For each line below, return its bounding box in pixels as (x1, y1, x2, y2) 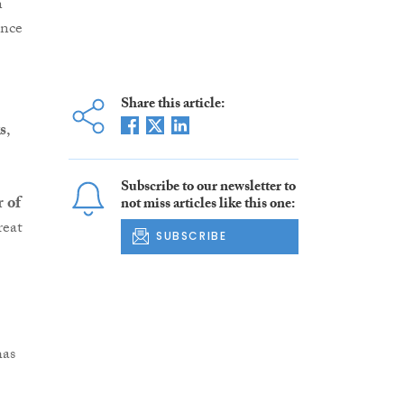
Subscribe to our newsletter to (120, 176, 296, 201)
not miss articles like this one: (120, 193, 295, 218)
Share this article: (120, 93, 225, 118)
